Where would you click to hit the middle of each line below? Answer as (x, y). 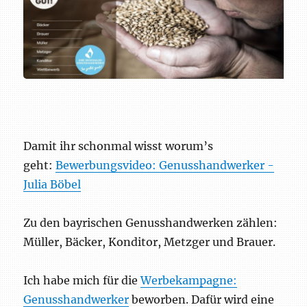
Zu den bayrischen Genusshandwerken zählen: (151, 222)
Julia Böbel (52, 184)
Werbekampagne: (189, 280)
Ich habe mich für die (82, 280)
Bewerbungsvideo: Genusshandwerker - (165, 165)
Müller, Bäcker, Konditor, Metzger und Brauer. (150, 242)
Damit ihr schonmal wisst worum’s (119, 146)
